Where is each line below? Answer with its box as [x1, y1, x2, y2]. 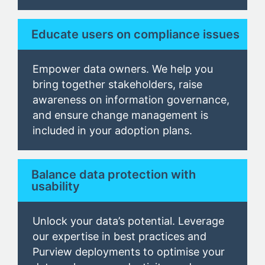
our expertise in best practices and [33, 230, 206, 243]
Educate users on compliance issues [31, 27, 240, 42]
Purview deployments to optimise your [33, 245, 225, 258]
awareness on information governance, [33, 93, 230, 106]
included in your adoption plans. [33, 124, 192, 137]
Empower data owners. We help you [33, 63, 213, 76]
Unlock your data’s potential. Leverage [33, 215, 224, 228]
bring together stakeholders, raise [33, 78, 202, 91]
